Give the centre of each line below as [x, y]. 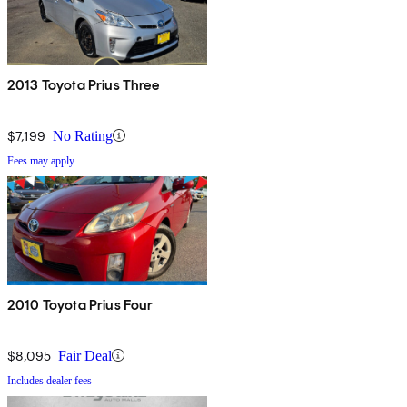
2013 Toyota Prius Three [83, 84]
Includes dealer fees [50, 380]
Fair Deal [85, 355]
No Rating [83, 135]
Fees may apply [41, 160]
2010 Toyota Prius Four [80, 304]
